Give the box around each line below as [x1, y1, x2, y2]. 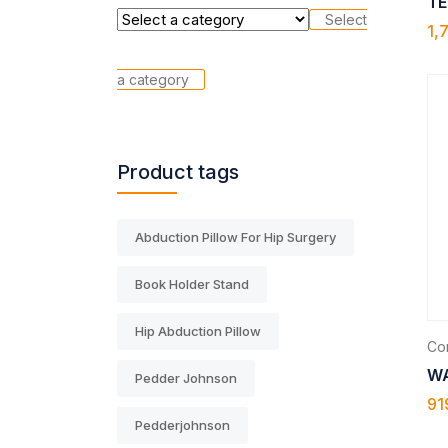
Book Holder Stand [135, 275, 249, 292]
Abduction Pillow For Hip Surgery [135, 228, 336, 245]
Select [325, 10, 367, 28]
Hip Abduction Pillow [135, 322, 261, 339]
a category [117, 70, 189, 88]
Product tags [117, 159, 239, 184]
